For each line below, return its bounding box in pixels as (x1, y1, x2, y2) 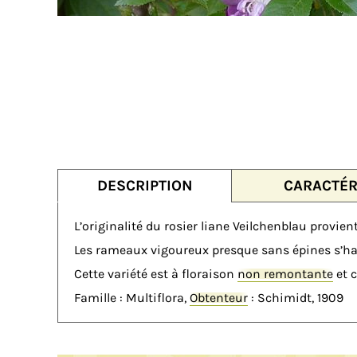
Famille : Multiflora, (74, 290, 190, 305)
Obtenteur (190, 290, 248, 305)
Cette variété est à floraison (74, 266, 237, 281)
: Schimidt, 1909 (248, 290, 343, 305)
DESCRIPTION (96, 176, 193, 194)
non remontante (237, 266, 333, 281)
